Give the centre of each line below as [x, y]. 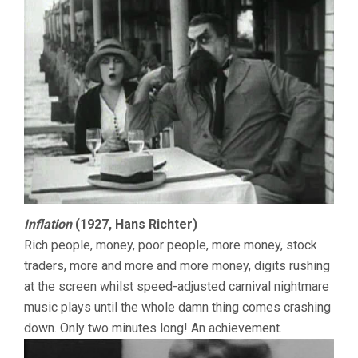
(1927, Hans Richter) [135, 224]
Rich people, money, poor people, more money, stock [171, 245]
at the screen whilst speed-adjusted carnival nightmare [177, 286]
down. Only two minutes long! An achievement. [153, 328]
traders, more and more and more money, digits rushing [177, 265]
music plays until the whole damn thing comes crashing [177, 307]
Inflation [48, 224]
